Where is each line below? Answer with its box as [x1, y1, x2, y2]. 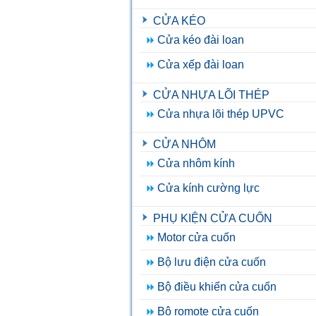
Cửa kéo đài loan [157, 34, 244, 46]
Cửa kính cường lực [157, 182, 260, 194]
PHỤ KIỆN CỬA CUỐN [153, 212, 272, 224]
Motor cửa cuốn [157, 231, 236, 243]
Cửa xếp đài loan [157, 59, 244, 71]
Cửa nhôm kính [157, 157, 235, 169]
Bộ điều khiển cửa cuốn [157, 281, 276, 293]
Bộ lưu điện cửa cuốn [157, 256, 266, 268]
